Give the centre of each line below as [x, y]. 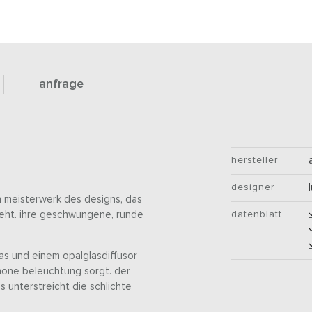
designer [253, 188]
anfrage [61, 85]
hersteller [255, 161]
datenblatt [257, 215]
